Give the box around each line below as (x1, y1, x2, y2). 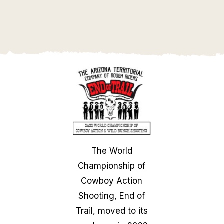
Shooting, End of (78, 190, 145, 201)
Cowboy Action (81, 175, 143, 186)
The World (91, 145, 132, 156)
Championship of (78, 160, 146, 171)
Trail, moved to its (75, 205, 148, 216)
